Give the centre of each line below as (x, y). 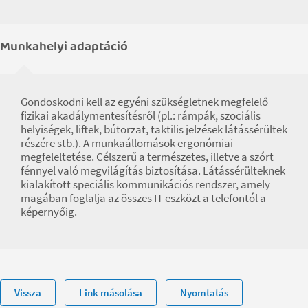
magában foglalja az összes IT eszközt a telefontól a (143, 198)
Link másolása (110, 292)
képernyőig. (49, 211)
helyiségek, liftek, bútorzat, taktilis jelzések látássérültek (154, 129)
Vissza (27, 292)
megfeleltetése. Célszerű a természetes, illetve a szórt (147, 156)
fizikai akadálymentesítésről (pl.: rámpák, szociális (141, 115)
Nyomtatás (204, 292)
